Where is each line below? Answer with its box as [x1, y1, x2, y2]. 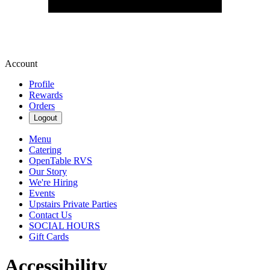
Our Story [29, 166, 67, 177]
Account [5, 58, 37, 69]
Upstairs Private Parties [29, 199, 117, 209]
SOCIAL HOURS [29, 221, 100, 231]
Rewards [29, 90, 63, 100]
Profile [29, 79, 54, 89]
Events [29, 188, 55, 198]
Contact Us [29, 210, 72, 220]
